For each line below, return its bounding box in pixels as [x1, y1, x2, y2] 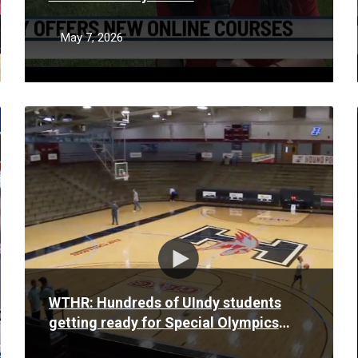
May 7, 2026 [60, 30, 123, 45]
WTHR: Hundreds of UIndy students [48, 294, 281, 311]
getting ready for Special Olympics [48, 314, 279, 331]
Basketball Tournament [48, 334, 202, 351]
